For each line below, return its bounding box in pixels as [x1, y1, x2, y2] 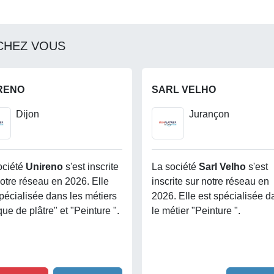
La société [152, 161, 199, 172]
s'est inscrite [65, 161, 119, 172]
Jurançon [188, 109, 229, 119]
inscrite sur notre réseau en [152, 176, 269, 187]
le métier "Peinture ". [152, 205, 240, 216]
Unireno [26, 161, 65, 172]
